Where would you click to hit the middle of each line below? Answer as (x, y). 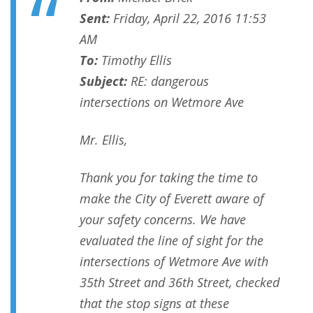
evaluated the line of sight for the (172, 241)
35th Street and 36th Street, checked (180, 283)
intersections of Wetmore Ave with (174, 262)
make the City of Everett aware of (172, 199)
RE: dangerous (168, 81)
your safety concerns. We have (163, 220)
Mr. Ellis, (103, 140)
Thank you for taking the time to (169, 178)
